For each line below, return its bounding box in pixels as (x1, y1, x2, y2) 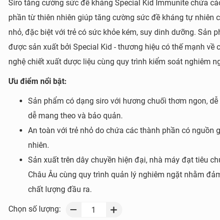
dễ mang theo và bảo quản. (27, 111, 123, 120)
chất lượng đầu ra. (27, 185, 92, 194)
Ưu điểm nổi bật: (8, 77, 67, 86)
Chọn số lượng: (8, 204, 61, 214)
